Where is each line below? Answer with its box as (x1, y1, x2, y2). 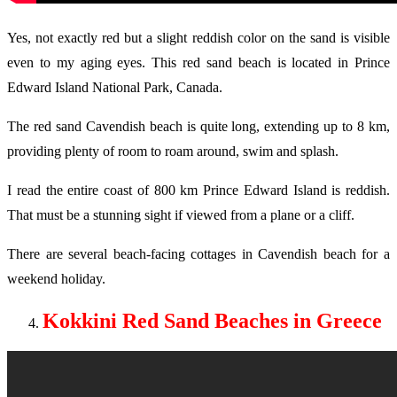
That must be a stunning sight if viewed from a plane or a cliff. (7, 207, 354, 223)
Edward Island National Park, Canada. (7, 80, 222, 96)
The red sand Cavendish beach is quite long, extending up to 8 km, (7, 119, 390, 135)
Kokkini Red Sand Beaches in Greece (43, 309, 382, 333)
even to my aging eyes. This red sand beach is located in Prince (7, 55, 390, 71)
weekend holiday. (7, 271, 105, 287)
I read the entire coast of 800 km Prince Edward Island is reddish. (7, 183, 390, 198)
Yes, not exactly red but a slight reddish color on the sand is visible (7, 30, 390, 46)
